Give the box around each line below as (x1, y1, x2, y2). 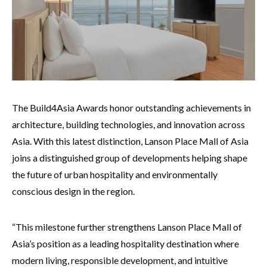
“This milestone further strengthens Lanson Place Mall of (12, 221, 242, 233)
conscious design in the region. (12, 185, 135, 197)
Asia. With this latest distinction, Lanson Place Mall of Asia (12, 135, 249, 147)
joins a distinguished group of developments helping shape (12, 152, 247, 164)
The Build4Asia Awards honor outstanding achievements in (12, 102, 251, 114)
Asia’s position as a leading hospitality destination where (12, 238, 239, 250)
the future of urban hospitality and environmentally (12, 169, 218, 181)
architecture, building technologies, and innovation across (12, 119, 245, 131)
